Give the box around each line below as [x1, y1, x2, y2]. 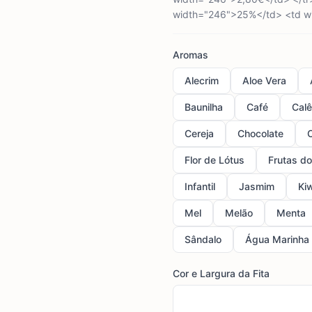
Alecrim [185, 75, 219, 86]
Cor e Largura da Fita [173, 267, 270, 279]
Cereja [185, 127, 214, 139]
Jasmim [239, 180, 274, 192]
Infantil [185, 180, 215, 192]
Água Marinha [245, 233, 309, 245]
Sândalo [185, 233, 221, 245]
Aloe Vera [242, 75, 286, 86]
